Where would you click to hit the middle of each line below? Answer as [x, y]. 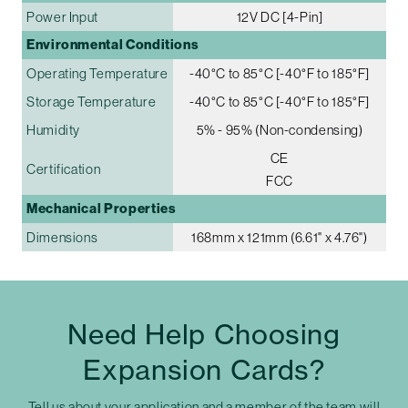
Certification [64, 169]
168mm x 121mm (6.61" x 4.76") [280, 238]
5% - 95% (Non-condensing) [280, 130]
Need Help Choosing [204, 335]
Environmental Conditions [113, 45]
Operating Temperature [97, 74]
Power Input [63, 17]
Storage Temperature [92, 102]
